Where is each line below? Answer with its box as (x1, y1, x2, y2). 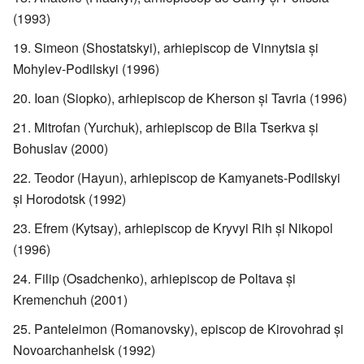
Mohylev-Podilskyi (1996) (13, 58, 159, 78)
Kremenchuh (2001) (13, 289, 128, 309)
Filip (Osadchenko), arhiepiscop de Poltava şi (34, 268, 296, 288)
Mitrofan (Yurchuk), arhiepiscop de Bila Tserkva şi (34, 117, 318, 136)
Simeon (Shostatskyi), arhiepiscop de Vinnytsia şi (34, 37, 318, 57)
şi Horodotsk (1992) (13, 188, 126, 208)
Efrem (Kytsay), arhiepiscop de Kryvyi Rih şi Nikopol (34, 218, 333, 237)
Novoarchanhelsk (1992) (13, 340, 155, 359)
